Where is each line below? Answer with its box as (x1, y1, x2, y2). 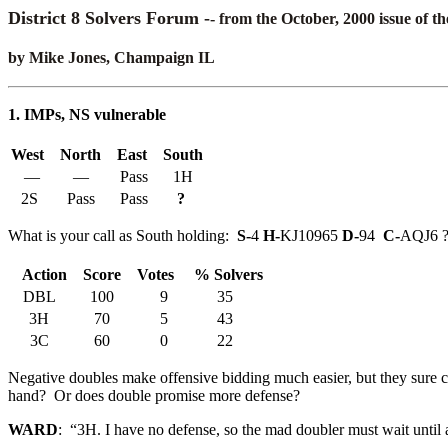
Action (11, 266, 71, 284)
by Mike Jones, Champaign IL (8, 48, 215, 66)
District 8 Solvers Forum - (8, 8, 210, 28)
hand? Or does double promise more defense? (8, 387, 300, 405)
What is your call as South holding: (8, 227, 237, 245)
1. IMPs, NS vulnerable (8, 106, 166, 124)
